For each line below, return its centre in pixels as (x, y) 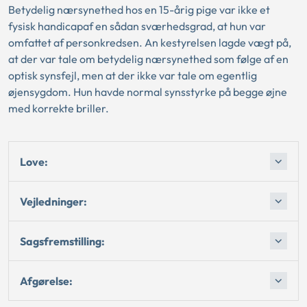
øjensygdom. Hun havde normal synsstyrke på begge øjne (148, 92)
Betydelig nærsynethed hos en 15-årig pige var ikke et (139, 10)
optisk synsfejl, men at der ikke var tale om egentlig (133, 75)
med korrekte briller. (59, 108)
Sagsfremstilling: (62, 241)
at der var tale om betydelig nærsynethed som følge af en (148, 59)
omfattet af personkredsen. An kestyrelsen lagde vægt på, (150, 42)
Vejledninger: (53, 201)
